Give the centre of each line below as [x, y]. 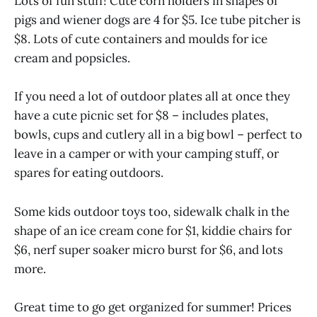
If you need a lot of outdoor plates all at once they [152, 97]
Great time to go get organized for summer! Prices [153, 307]
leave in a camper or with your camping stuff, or [146, 154]
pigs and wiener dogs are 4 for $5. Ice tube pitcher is [157, 20]
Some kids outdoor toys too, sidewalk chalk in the [152, 211]
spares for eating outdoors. [89, 173]
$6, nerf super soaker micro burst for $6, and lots [149, 249]
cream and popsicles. [72, 58]
